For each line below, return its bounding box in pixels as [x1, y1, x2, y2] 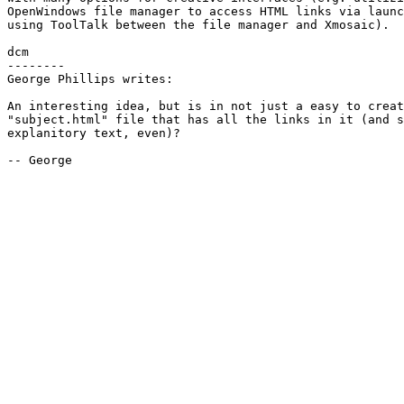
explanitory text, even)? [7, 126, 180, 141]
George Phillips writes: [7, 72, 173, 87]
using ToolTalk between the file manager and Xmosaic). [7, 18, 390, 32]
